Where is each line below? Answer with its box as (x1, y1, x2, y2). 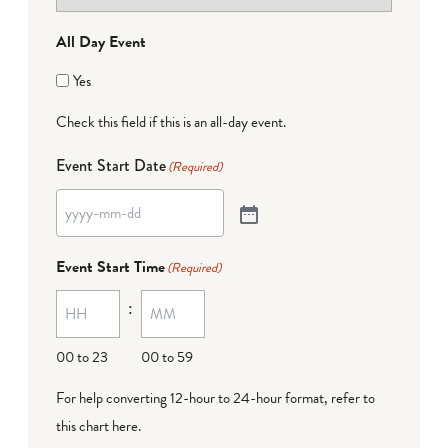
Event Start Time (56, 254, 165, 279)
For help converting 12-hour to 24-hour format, (56, 386, 331, 409)
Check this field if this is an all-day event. (56, 110, 286, 133)
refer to (331, 386, 375, 409)
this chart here (56, 414, 138, 437)
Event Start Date (56, 153, 166, 177)
